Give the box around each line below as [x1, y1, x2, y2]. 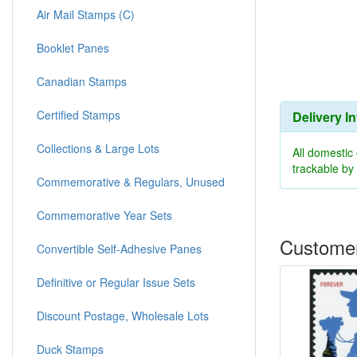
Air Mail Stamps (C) [37, 6, 135, 23]
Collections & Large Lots [37, 140, 159, 157]
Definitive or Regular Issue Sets [37, 274, 195, 291]
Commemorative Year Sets [37, 207, 172, 224]
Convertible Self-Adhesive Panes [37, 241, 202, 257]
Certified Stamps [37, 107, 120, 124]
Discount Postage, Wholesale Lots [37, 308, 209, 324]
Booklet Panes [37, 40, 109, 57]
